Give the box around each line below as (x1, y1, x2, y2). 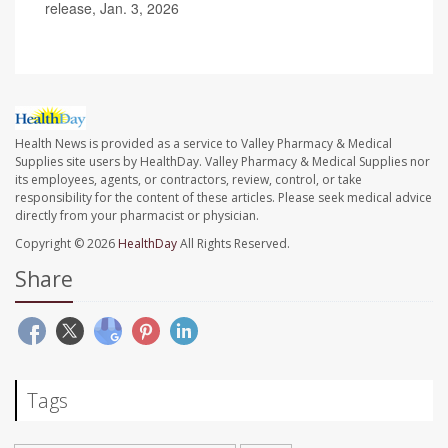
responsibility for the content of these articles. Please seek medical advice (15, 188, 432, 206)
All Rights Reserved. (177, 234, 290, 252)
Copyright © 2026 (15, 234, 118, 252)
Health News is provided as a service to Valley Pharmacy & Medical (15, 134, 392, 152)
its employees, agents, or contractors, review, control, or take (15, 170, 362, 188)
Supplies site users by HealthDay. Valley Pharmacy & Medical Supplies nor (15, 152, 430, 170)
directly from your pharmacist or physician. (15, 206, 259, 224)
